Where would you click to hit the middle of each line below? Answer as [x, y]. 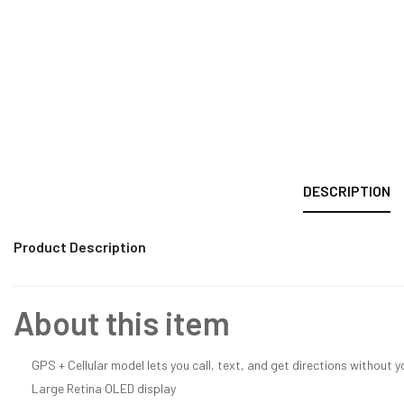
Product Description [80, 247]
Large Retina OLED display [104, 389]
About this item [122, 323]
